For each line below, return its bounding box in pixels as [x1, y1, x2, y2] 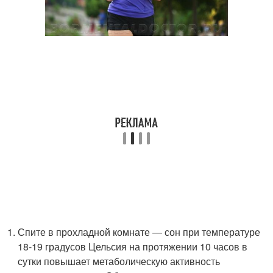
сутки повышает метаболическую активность [18, 253, 221, 268]
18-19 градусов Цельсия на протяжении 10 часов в [18, 239, 248, 253]
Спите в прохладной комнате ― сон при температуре [18, 224, 261, 239]
